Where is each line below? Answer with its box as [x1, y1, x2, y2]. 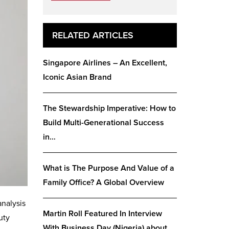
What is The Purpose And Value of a [42, 163, 174, 173]
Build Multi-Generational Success [42, 118, 164, 128]
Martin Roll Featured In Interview [42, 209, 162, 219]
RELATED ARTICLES [52, 30, 133, 41]
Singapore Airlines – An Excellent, [42, 58, 167, 68]
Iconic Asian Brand [42, 72, 111, 82]
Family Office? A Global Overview [42, 177, 164, 188]
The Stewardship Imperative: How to [42, 103, 176, 113]
